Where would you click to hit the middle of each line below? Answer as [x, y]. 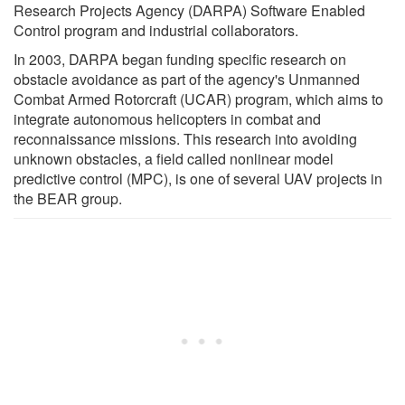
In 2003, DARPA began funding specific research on [180, 59]
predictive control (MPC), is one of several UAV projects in [198, 178]
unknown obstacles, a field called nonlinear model [174, 158]
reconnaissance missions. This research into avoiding [185, 138]
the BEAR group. [68, 198]
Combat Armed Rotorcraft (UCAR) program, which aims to [198, 99]
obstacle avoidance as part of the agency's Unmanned [187, 79]
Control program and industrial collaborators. [156, 30]
